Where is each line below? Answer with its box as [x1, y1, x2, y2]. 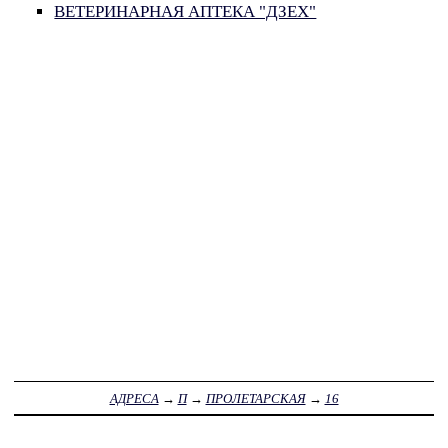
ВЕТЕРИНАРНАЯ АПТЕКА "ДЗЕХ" [54, 2, 317, 22]
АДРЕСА [109, 390, 159, 406]
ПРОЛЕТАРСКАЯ [205, 390, 306, 406]
